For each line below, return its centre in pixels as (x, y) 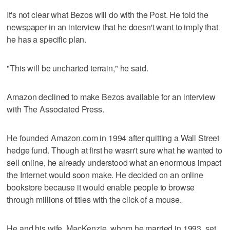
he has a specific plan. (47, 39)
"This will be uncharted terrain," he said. (78, 68)
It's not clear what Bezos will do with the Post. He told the (108, 14)
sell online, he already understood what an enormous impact (114, 162)
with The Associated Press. (55, 109)
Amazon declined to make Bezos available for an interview (111, 97)
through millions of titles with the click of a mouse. (94, 199)
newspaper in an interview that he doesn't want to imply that (112, 27)
